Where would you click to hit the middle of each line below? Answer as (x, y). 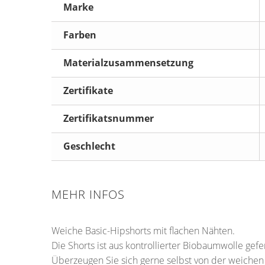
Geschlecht (89, 146)
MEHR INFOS (88, 194)
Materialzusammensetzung (128, 63)
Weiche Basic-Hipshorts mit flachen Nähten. (143, 231)
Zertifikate (88, 91)
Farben (80, 35)
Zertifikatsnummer (109, 118)
